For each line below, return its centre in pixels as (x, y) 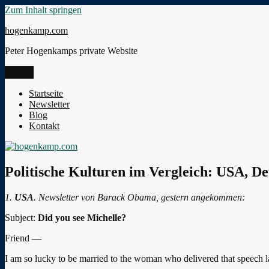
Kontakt (44, 126)
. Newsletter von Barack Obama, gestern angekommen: (139, 197)
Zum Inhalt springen (43, 10)
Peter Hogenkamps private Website (71, 51)
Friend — (23, 238)
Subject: (21, 217)
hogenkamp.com (36, 30)
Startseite (46, 93)
